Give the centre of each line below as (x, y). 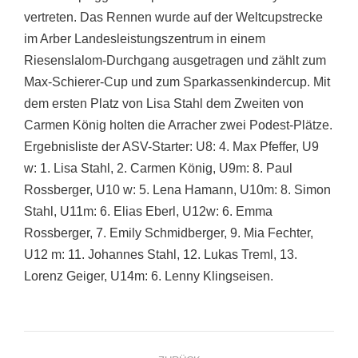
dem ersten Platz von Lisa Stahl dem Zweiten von (164, 104)
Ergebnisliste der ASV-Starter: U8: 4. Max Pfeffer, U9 (171, 147)
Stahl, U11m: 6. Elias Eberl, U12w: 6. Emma (148, 212)
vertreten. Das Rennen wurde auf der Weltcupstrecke (173, 18)
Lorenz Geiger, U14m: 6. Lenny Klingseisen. (149, 276)
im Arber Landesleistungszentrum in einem (145, 39)
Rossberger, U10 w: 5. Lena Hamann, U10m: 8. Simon (177, 190)
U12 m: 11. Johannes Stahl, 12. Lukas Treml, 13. (161, 255)
